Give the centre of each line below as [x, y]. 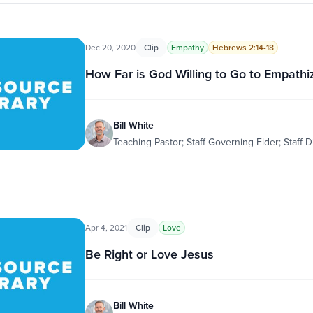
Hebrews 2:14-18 [243, 47]
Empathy [187, 47]
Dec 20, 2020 [110, 47]
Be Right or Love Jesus [149, 254]
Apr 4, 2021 [106, 227]
